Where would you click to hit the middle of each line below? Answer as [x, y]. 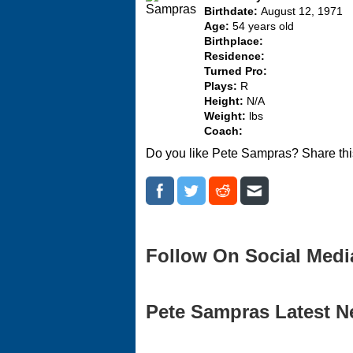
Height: [225, 101]
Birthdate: [232, 11]
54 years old [263, 26]
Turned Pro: [236, 71]
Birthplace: [234, 41]
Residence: [234, 56]
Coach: [223, 131]
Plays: [222, 86]
